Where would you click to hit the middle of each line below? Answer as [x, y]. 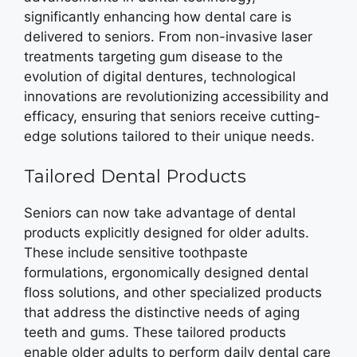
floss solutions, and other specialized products [173, 292]
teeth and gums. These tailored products [155, 332]
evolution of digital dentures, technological [160, 76]
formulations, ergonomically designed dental [166, 273]
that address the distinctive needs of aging [162, 312]
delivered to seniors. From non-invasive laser [168, 36]
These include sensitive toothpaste [136, 253]
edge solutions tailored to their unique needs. [169, 136]
